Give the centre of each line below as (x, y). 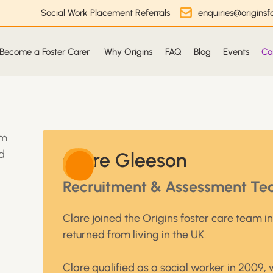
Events (236, 52)
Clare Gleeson (125, 160)
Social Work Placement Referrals (105, 13)
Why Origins (128, 52)
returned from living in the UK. (134, 235)
